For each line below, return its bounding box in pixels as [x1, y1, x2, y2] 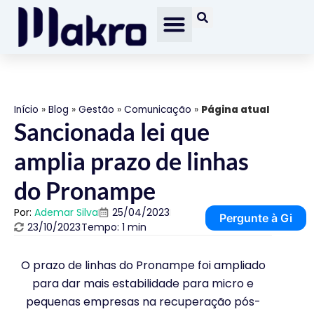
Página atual [201, 102, 269, 116]
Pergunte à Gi [219, 210, 292, 225]
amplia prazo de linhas [14, 146, 249, 175]
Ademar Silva [34, 205, 98, 219]
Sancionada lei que [14, 116, 210, 146]
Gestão [78, 102, 114, 116]
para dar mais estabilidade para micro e [32, 275, 254, 292]
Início [14, 102, 39, 116]
